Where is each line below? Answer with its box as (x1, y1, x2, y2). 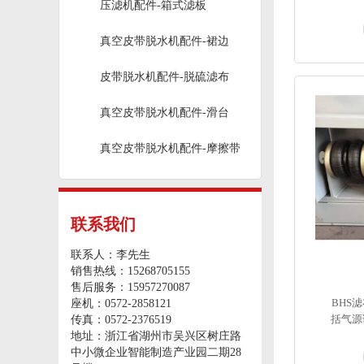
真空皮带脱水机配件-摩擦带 (100, 142, 240, 154)
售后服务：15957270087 (71, 281, 190, 293)
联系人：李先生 (71, 249, 150, 261)
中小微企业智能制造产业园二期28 (71, 346, 241, 358)
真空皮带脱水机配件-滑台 (100, 106, 229, 119)
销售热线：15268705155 (71, 265, 190, 277)
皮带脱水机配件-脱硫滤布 (100, 71, 229, 83)
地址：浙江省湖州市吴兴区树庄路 (71, 330, 241, 342)
